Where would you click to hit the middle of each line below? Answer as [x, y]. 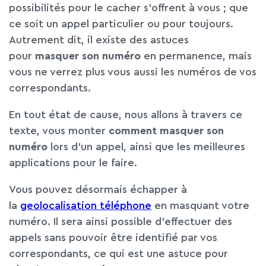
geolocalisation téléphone [86, 205]
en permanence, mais [196, 56]
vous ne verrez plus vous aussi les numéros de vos [133, 72]
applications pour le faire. [73, 162]
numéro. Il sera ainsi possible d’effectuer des [121, 221]
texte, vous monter [59, 130]
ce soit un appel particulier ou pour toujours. [121, 23]
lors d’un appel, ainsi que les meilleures [146, 146]
